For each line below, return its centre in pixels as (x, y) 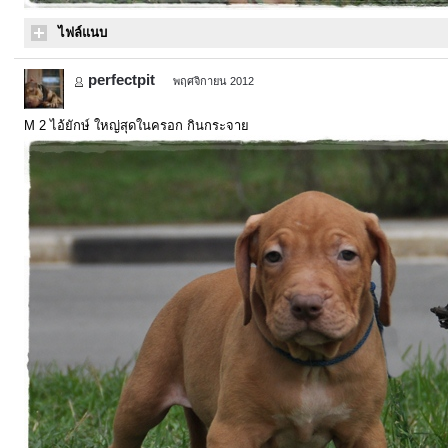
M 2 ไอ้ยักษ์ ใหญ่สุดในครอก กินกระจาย (136, 125)
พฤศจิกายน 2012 (213, 81)
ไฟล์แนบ (82, 32)
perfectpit (121, 79)
